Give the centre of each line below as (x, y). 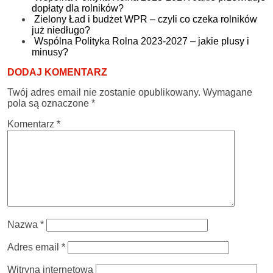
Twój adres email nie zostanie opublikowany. (104, 92)
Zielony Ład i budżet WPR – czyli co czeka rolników (146, 19)
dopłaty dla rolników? (78, 8)
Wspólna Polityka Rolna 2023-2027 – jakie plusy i (142, 41)
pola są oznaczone (49, 103)
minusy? (50, 52)
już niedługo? (61, 30)
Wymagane (228, 92)
